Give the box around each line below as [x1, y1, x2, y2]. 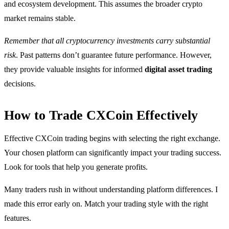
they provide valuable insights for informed [4, 65, 145, 74]
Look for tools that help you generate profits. [4, 163, 148, 172]
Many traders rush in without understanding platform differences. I [4, 185, 218, 194]
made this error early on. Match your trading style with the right [4, 199, 208, 209]
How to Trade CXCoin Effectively [4, 108, 198, 123]
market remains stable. [4, 14, 76, 23]
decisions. [4, 79, 36, 88]
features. [4, 214, 31, 223]
